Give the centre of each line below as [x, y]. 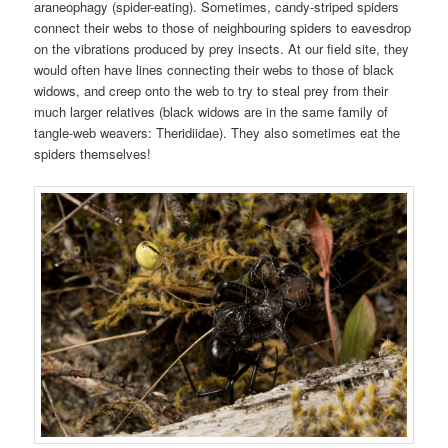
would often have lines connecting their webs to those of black [214, 70]
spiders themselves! [93, 154]
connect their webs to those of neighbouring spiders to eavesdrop [223, 28]
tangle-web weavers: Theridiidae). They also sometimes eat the [217, 133]
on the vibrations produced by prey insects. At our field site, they [222, 49]
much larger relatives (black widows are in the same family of [211, 112]
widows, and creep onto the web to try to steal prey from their [211, 91]
